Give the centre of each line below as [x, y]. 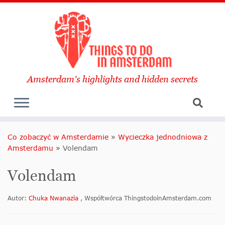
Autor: [18, 198]
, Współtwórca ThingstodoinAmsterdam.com [146, 198]
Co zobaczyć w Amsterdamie [58, 137]
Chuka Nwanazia [54, 198]
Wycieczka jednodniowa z [163, 137]
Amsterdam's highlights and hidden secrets [113, 79]
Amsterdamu [30, 148]
